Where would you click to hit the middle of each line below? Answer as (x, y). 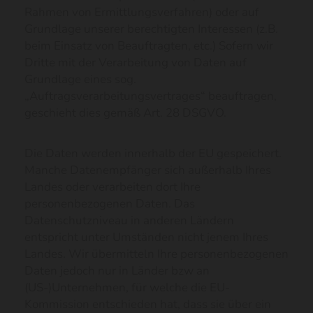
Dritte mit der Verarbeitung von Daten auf (136, 63)
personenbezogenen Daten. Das (110, 204)
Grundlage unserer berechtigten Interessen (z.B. (151, 29)
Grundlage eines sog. (80, 79)
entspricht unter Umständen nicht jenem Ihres (146, 237)
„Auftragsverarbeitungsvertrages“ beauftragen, (151, 96)
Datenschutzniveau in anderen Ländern (129, 220)
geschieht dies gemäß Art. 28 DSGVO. (125, 113)
